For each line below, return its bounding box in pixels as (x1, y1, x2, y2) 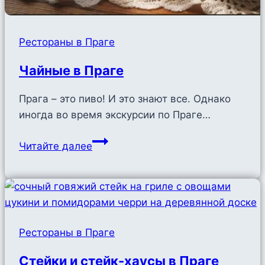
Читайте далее (19, 140, 92, 153)
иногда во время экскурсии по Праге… (19, 109, 211, 121)
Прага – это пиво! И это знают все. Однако (19, 93, 231, 105)
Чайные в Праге (19, 62, 124, 78)
